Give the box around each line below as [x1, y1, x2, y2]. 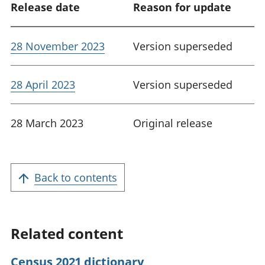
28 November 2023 [11, 38, 105, 53]
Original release [133, 115, 212, 130]
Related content [11, 223, 123, 243]
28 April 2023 [11, 77, 75, 92]
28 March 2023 [11, 115, 83, 130]
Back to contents [34, 170, 117, 185]
